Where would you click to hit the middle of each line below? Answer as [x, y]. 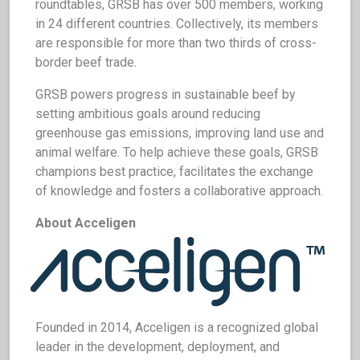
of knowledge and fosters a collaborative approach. [179, 191]
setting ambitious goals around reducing [148, 114]
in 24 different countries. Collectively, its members [177, 24]
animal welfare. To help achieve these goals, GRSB [177, 152]
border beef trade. [86, 62]
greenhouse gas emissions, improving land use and [180, 133]
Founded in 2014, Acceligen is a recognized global [177, 327]
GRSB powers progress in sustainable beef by [166, 94]
